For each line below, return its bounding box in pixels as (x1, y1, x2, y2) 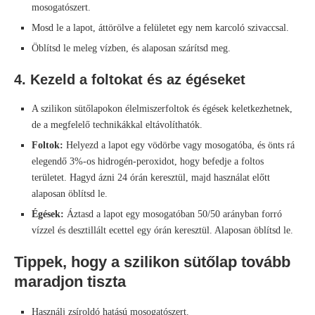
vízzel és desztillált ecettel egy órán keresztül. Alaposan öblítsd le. (32, 225, 293, 236)
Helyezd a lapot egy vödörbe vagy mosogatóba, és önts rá (63, 140, 295, 151)
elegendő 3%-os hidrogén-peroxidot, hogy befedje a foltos (32, 156, 264, 167)
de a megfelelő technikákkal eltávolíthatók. (32, 120, 202, 131)
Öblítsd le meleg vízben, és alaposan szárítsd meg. (32, 43, 231, 54)
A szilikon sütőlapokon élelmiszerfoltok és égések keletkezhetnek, (32, 103, 292, 115)
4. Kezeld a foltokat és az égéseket (14, 72, 245, 88)
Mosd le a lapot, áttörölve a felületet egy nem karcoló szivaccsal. (32, 22, 289, 34)
